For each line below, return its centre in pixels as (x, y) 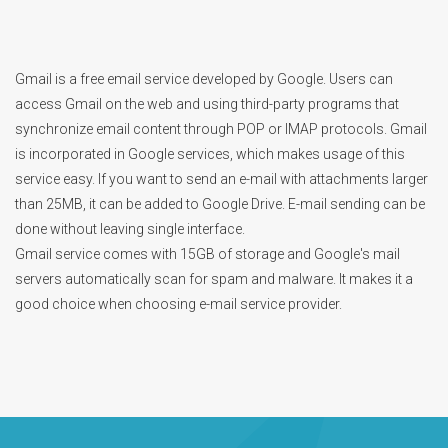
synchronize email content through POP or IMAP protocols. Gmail (221, 128)
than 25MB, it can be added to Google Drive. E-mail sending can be (220, 203)
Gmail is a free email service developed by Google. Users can (204, 78)
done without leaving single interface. (130, 228)
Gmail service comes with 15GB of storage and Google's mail (207, 253)
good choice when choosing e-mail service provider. (178, 303)
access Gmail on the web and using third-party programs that (207, 103)
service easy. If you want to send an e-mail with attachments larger (221, 178)
